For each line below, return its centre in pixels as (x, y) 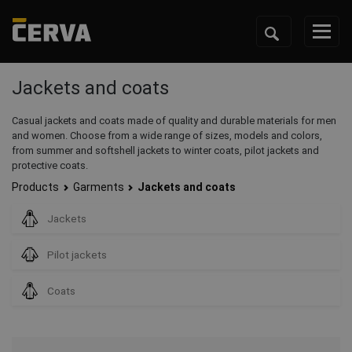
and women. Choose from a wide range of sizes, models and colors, (167, 136)
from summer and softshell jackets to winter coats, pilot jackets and (165, 150)
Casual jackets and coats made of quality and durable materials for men (174, 121)
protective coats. (50, 165)
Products (35, 187)
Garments (98, 187)
